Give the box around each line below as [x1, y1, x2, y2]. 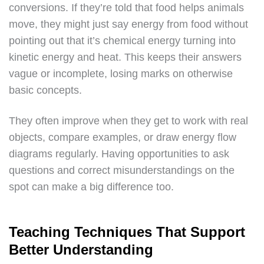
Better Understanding [9, 242, 153, 258]
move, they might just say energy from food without [9, 18, 248, 30]
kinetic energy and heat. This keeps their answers [9, 51, 242, 63]
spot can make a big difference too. [9, 181, 174, 193]
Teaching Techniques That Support [9, 224, 245, 240]
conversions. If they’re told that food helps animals [9, 2, 244, 14]
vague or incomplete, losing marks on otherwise [9, 68, 233, 80]
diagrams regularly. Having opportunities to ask [9, 148, 229, 160]
